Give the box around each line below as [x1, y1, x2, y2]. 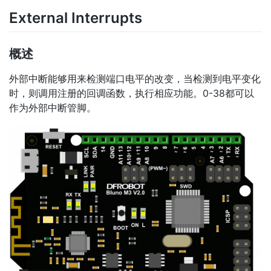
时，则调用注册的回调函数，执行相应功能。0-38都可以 [9, 87, 254, 100]
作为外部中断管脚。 [9, 102, 96, 114]
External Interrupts [9, 9, 142, 27]
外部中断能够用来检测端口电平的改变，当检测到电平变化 [9, 73, 261, 85]
